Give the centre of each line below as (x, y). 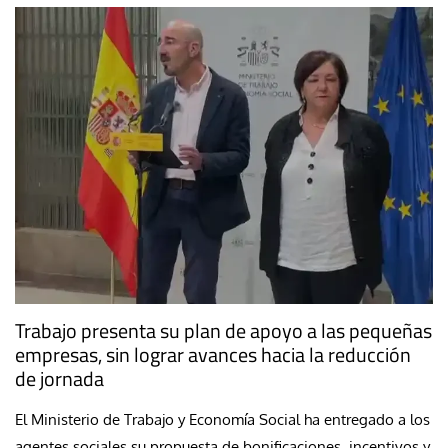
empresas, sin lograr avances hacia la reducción (213, 354)
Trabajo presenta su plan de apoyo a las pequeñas (223, 330)
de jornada (59, 378)
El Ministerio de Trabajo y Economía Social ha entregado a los (222, 419)
